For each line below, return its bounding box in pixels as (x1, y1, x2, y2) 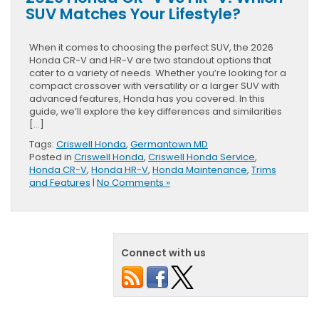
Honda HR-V (91, 163, 148, 177)
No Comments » (97, 176, 170, 190)
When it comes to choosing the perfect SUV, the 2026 (29, 41, 273, 55)
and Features (29, 176, 90, 190)
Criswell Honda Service (148, 150, 255, 164)
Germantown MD (130, 137, 208, 152)
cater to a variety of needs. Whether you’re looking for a (29, 66, 286, 80)
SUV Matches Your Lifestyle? (26, 3, 241, 26)
